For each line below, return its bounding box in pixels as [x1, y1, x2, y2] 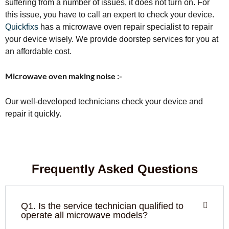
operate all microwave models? [21, 210, 148, 220]
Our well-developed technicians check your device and [5, 97, 203, 106]
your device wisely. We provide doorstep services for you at [5, 35, 218, 43]
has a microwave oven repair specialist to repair [38, 22, 213, 31]
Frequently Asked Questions [31, 162, 198, 176]
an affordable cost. [5, 47, 72, 56]
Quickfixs [5, 22, 38, 31]
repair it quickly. [5, 109, 61, 118]
